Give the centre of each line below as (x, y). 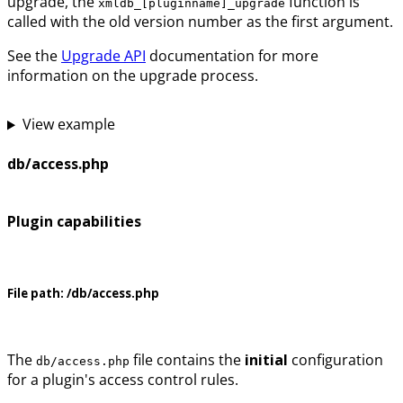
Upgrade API (103, 56)
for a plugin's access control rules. (123, 379)
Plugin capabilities (74, 222)
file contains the (187, 359)
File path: (36, 293)
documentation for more (232, 56)
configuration (336, 359)
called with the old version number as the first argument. (200, 22)
